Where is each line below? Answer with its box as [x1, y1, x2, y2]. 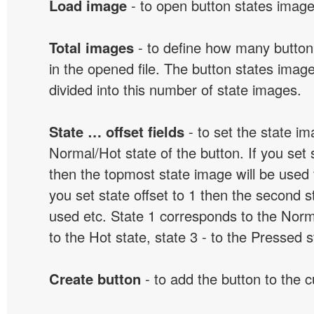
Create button [49, 268, 141, 289]
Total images [49, 37, 134, 57]
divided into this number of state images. [49, 79, 301, 100]
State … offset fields [49, 121, 184, 142]
